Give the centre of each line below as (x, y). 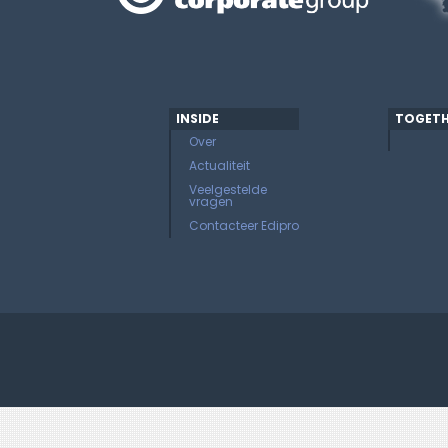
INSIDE (197, 118)
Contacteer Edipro (244, 225)
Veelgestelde (228, 189)
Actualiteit (219, 165)
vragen (211, 201)
